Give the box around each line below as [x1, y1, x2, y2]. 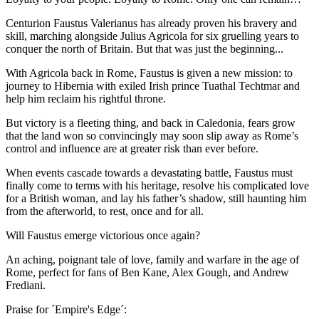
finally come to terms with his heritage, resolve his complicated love [6, 179, 309, 192]
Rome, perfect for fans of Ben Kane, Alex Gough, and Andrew [6, 266, 289, 279]
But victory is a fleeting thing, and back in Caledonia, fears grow [6, 117, 296, 130]
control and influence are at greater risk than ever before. [6, 142, 258, 155]
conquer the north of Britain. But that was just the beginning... [6, 43, 283, 56]
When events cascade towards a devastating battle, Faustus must [6, 167, 293, 179]
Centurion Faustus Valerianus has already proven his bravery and [6, 17, 297, 30]
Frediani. [6, 279, 46, 292]
